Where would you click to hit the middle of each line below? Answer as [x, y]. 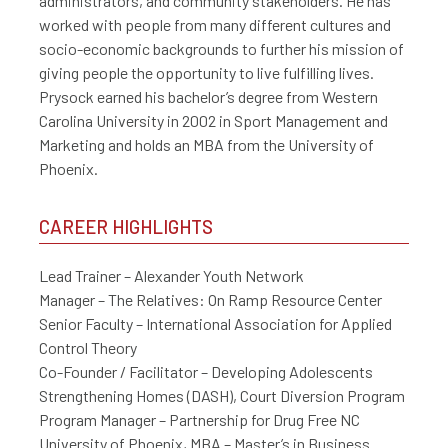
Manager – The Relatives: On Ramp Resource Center [210, 300]
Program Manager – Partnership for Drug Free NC [199, 420]
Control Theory [88, 348]
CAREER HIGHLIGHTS [126, 227]
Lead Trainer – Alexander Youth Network [171, 276]
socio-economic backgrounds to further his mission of [221, 49]
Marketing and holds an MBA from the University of [206, 145]
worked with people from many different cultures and [215, 25]
